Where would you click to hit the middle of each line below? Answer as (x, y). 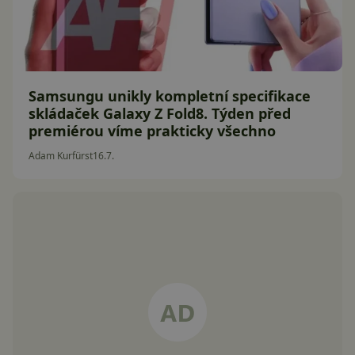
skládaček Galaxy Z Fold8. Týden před (160, 113)
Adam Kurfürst (61, 156)
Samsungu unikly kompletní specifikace (170, 96)
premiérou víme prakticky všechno (152, 131)
